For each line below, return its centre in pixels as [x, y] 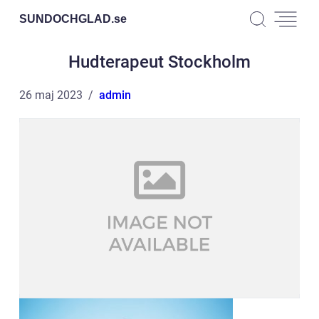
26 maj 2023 [51, 95]
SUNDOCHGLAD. [67, 19]
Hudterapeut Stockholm [159, 62]
